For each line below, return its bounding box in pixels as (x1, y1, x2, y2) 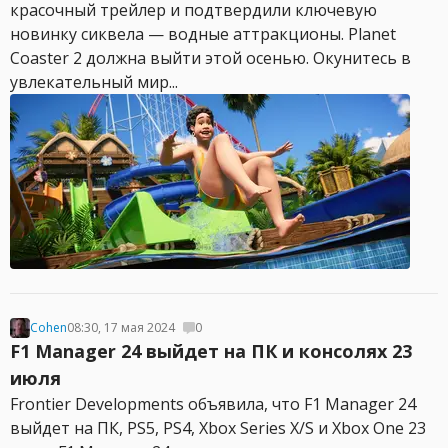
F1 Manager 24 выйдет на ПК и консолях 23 (10, 339, 412, 363)
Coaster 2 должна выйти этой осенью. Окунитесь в (10, 47, 411, 69)
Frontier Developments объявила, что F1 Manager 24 (10, 393, 416, 415)
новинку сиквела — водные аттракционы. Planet (10, 23, 396, 45)
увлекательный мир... (10, 71, 178, 93)
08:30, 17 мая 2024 (67, 319, 175, 336)
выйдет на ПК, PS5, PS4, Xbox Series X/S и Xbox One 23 (10, 417, 426, 439)
